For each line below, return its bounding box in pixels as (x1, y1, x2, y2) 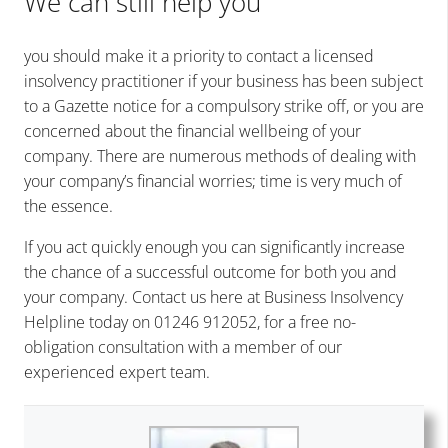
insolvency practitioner (24, 70, 184, 93)
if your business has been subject (184, 70, 423, 93)
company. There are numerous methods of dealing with (24, 145, 416, 168)
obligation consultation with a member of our (24, 336, 342, 359)
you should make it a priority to (24, 45, 246, 68)
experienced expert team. (24, 361, 210, 384)
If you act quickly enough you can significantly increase (24, 236, 405, 259)
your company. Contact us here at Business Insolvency (24, 286, 403, 309)
